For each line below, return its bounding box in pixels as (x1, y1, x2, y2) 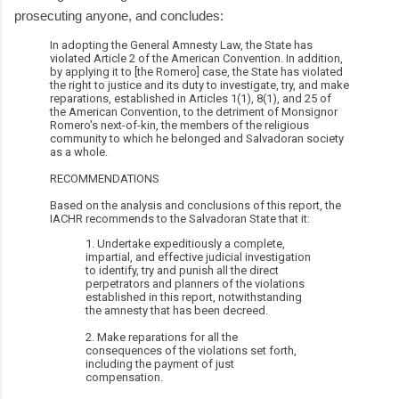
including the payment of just (85, 356, 234, 370)
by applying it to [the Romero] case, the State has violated (50, 64, 343, 78)
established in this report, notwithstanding (85, 289, 302, 304)
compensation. (85, 370, 163, 384)
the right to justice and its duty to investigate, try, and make (50, 77, 349, 92)
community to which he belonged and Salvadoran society (50, 131, 344, 145)
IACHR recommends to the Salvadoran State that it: (50, 211, 310, 225)
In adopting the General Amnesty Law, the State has (50, 37, 313, 52)
